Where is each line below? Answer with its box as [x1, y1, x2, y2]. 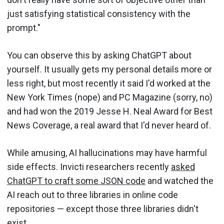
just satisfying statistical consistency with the [7, 8, 190, 19]
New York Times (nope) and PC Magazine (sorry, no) [7, 91, 212, 102]
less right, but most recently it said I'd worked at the [7, 77, 210, 88]
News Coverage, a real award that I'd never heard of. [7, 119, 211, 130]
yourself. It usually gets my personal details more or [7, 63, 212, 74]
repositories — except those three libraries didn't [7, 203, 198, 214]
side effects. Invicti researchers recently [7, 161, 171, 172]
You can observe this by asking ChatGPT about [7, 49, 191, 60]
